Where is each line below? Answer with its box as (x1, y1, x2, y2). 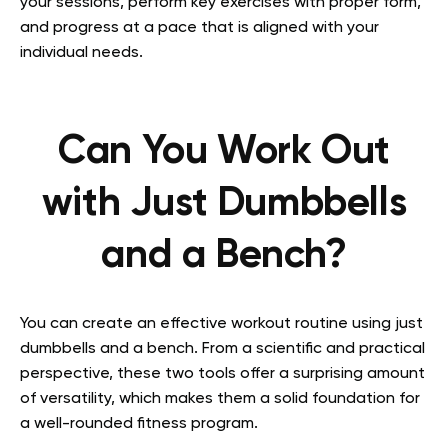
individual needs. (20, 45, 143, 62)
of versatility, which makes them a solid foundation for (20, 391, 420, 408)
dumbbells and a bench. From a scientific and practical (20, 341, 425, 358)
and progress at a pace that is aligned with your (20, 20, 379, 37)
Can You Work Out (58, 132, 390, 173)
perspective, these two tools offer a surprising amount (20, 366, 425, 383)
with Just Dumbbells (41, 184, 407, 225)
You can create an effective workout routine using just (20, 316, 423, 333)
